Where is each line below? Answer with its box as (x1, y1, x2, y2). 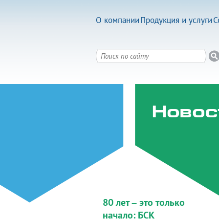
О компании (96, 15, 139, 25)
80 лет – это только (103, 196, 185, 209)
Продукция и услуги (140, 15, 212, 25)
